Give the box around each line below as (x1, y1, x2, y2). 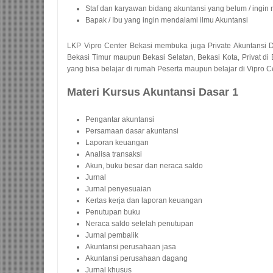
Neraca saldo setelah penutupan (85, 219, 194, 228)
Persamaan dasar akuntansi (85, 127, 179, 135)
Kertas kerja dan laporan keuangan (85, 196, 202, 205)
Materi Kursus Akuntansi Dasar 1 (67, 86, 238, 98)
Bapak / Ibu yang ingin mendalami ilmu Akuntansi (85, 16, 248, 24)
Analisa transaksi (85, 150, 142, 158)
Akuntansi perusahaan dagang (85, 254, 188, 263)
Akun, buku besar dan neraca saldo (85, 161, 203, 170)
